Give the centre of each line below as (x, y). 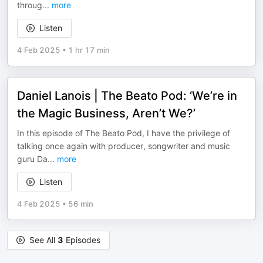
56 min (81, 204)
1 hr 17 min (89, 50)
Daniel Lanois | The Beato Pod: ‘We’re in (127, 96)
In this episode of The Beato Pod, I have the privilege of (124, 133)
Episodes (82, 240)
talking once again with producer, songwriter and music (124, 146)
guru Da (32, 159)
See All (43, 240)
